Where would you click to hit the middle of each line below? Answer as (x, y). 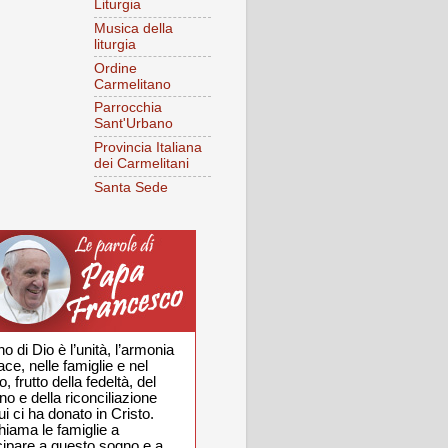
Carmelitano (132, 84)
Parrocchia (128, 108)
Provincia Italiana (148, 148)
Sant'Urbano (133, 124)
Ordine (115, 68)
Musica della (133, 28)
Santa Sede (131, 187)
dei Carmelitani (141, 164)
